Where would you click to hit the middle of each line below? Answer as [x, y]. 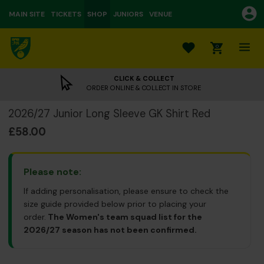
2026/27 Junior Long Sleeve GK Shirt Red [109, 114]
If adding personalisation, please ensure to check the [126, 191]
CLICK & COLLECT [144, 78]
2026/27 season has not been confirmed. [110, 230]
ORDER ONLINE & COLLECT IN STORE [144, 88]
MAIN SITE [27, 14]
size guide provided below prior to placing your [115, 204]
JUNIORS [128, 14]
